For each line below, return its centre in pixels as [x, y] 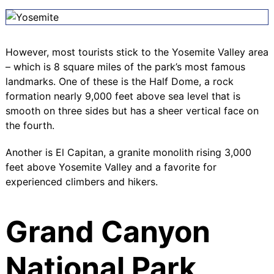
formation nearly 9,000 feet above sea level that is [123, 96]
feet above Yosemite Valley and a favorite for [111, 167]
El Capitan [79, 152]
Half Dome [174, 81]
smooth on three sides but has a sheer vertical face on [132, 110]
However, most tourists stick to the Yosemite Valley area [137, 52]
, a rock [216, 81]
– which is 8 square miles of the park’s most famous [125, 66]
